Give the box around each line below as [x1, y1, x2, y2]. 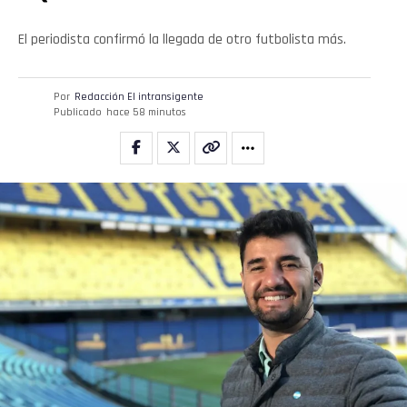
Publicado [53, 105, 102, 120]
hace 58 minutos [105, 105, 186, 120]
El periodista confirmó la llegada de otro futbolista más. [18, 30, 346, 50]
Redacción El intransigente [74, 90, 203, 104]
